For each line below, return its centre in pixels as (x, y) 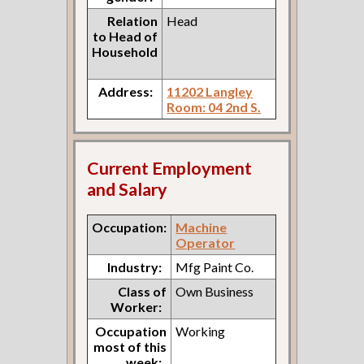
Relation (133, 20)
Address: (126, 91)
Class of (143, 291)
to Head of (126, 36)
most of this (130, 346)
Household (125, 51)
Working (201, 331)
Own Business (215, 291)
